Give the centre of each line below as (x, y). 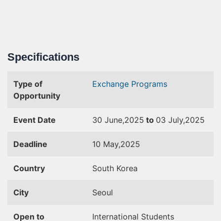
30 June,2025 (118, 120)
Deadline (30, 144)
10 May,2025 (116, 144)
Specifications (43, 57)
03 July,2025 (180, 120)
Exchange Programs (130, 84)
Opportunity (37, 96)
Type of (28, 84)
